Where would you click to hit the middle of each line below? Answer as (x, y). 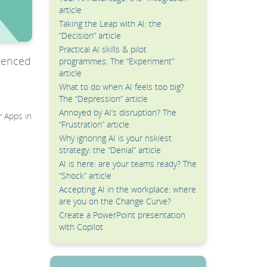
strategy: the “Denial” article (110, 150)
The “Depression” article (103, 99)
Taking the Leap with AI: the (110, 24)
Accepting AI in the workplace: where (127, 189)
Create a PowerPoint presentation (122, 215)
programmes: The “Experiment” (116, 61)
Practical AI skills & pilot (103, 49)
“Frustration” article (94, 124)
